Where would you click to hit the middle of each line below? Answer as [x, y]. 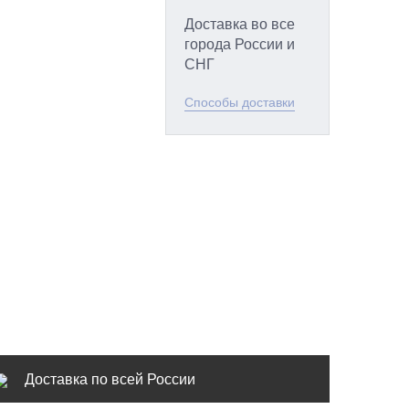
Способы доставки [240, 101]
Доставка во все [240, 23]
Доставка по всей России [110, 378]
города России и [240, 43]
